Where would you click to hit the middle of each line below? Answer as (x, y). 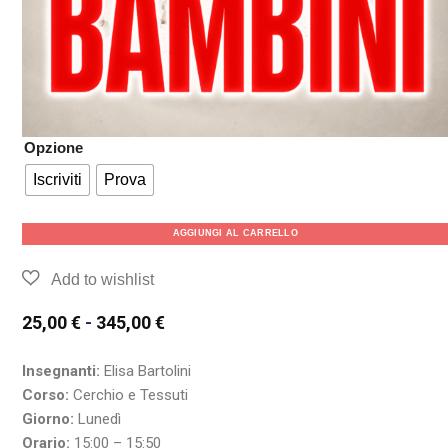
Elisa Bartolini (146, 371)
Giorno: (48, 419)
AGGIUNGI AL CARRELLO (235, 233)
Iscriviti (58, 180)
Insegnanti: (61, 371)
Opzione (54, 147)
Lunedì (98, 419)
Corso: (46, 395)
